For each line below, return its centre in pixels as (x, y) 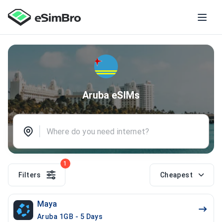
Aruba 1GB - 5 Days (70, 217)
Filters (30, 175)
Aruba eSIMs (111, 95)
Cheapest (176, 175)
